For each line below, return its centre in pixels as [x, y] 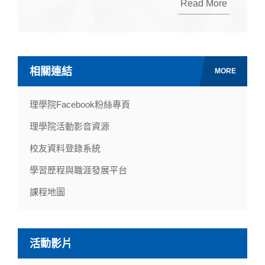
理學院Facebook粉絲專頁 [80, 105]
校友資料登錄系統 [65, 148]
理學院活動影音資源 [70, 127]
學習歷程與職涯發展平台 [78, 170]
